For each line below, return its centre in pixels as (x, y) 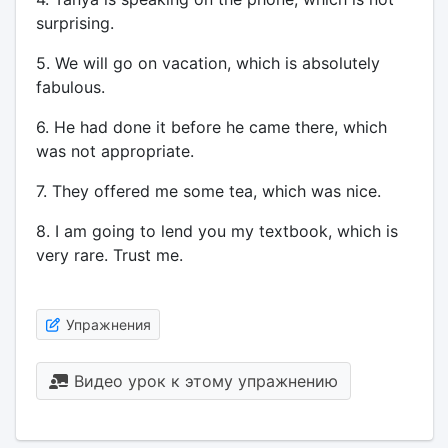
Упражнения (106, 324)
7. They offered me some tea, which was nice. (208, 191)
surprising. (74, 23)
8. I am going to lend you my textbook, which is (216, 231)
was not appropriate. (114, 151)
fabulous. (70, 87)
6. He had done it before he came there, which (211, 127)
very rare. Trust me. (109, 255)
